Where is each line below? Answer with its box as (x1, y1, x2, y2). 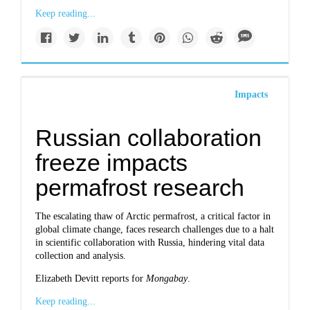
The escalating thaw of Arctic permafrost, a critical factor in (35, 211, 271, 221)
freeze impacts (35, 149, 188, 176)
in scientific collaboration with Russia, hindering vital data (35, 237, 265, 248)
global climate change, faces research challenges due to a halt (35, 224, 275, 235)
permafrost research (35, 174, 245, 201)
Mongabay (146, 273, 188, 284)
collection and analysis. (35, 250, 127, 261)
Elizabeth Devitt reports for (35, 273, 147, 284)
